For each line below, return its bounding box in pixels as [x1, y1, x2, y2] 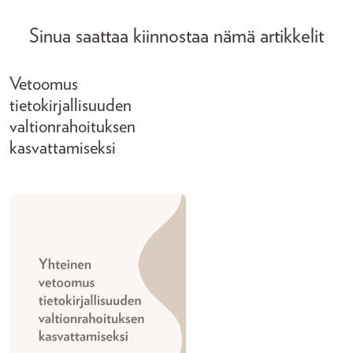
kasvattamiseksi [9, 139, 116, 158]
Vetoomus [9, 76, 78, 94]
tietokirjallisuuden [9, 97, 132, 115]
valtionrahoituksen [9, 118, 136, 136]
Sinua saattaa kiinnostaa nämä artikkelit [29, 27, 324, 46]
